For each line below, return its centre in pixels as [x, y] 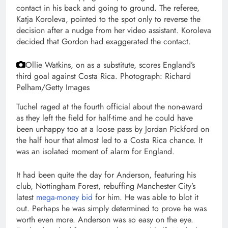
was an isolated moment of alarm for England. [95, 151]
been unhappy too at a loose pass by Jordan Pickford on [113, 129]
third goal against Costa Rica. [67, 76]
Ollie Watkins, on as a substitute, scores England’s [110, 65]
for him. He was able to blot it [146, 197]
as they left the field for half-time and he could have [105, 118]
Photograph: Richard [154, 76]
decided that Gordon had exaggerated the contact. [104, 41]
